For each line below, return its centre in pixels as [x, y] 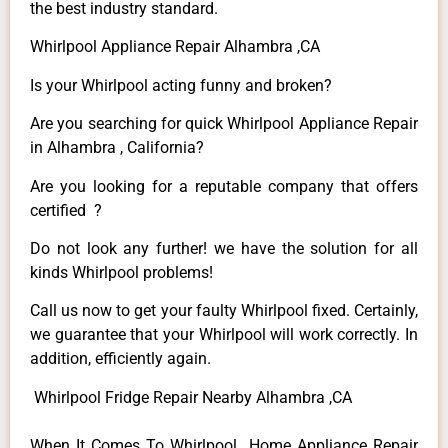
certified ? [66, 210]
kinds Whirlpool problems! [121, 272]
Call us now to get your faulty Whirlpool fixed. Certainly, [224, 311]
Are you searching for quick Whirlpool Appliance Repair [224, 124]
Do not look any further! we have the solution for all [224, 248]
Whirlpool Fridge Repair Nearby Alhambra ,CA [191, 397]
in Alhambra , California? [117, 148]
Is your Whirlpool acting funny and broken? [181, 85]
